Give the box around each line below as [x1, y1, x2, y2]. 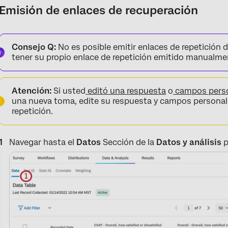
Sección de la [101, 137, 155, 147]
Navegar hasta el [9, 137, 75, 147]
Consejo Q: [12, 42, 56, 52]
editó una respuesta [85, 85, 166, 96]
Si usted [51, 85, 86, 96]
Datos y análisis [154, 137, 222, 147]
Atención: [12, 85, 52, 96]
